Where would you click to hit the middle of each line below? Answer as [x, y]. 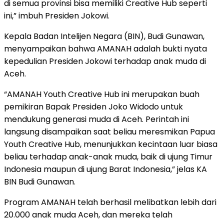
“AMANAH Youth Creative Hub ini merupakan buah [102, 94]
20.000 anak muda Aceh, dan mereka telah [88, 214]
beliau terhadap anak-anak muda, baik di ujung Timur [108, 156]
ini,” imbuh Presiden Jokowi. [57, 15]
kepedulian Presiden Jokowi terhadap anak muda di [105, 61]
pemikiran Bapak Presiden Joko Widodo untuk [93, 106]
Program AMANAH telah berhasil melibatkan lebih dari [110, 202]
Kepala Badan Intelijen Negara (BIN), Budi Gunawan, [104, 36]
